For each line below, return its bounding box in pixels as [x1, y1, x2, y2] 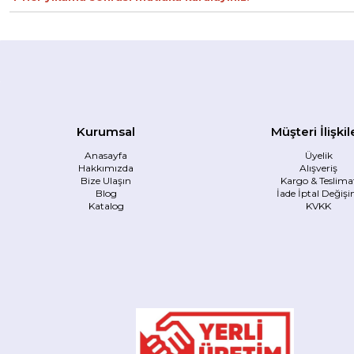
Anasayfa [85, 149, 128, 161]
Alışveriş [299, 161, 338, 174]
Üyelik [304, 149, 333, 161]
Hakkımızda [78, 161, 134, 174]
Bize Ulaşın [81, 174, 132, 186]
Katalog [88, 199, 124, 212]
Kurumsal [77, 123, 136, 139]
